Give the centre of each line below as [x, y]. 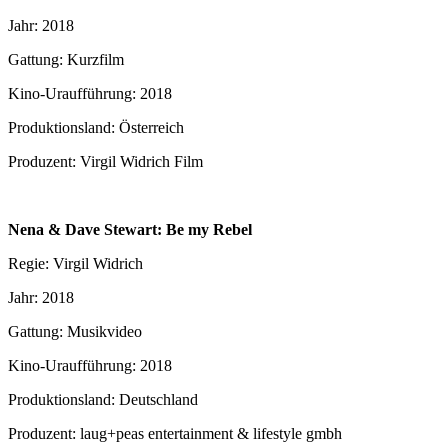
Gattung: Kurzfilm [66, 59]
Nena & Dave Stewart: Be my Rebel [130, 229]
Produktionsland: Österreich [96, 127]
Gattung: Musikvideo [75, 331]
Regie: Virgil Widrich [75, 263]
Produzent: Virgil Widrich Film [105, 161]
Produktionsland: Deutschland [103, 399]
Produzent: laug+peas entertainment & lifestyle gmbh [175, 433]
